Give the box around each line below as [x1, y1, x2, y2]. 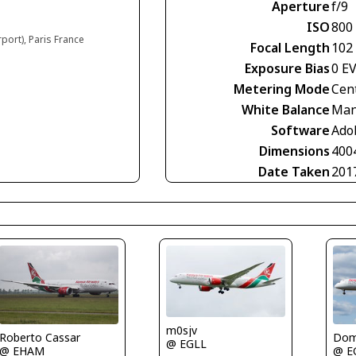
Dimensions [259, 141, 330, 160]
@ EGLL [165, 335, 207, 351]
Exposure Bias [245, 59, 330, 77]
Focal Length [250, 38, 330, 56]
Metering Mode [234, 79, 330, 98]
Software [271, 121, 330, 139]
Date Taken [258, 162, 330, 180]
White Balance [242, 100, 330, 118]
